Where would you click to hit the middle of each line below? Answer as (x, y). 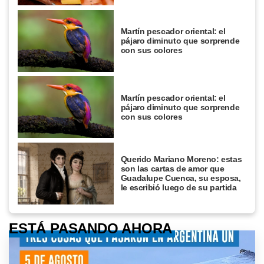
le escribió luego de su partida (179, 188)
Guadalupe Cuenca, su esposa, (181, 178)
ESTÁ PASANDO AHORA (91, 228)
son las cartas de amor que (172, 169)
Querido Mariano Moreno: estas (181, 159)
